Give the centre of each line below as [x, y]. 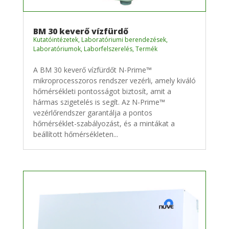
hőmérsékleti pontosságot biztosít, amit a [102, 91]
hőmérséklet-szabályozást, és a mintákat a [104, 123]
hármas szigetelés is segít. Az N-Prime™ [99, 102]
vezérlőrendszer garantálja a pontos [93, 112]
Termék [146, 49]
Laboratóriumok [57, 49]
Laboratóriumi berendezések [123, 39]
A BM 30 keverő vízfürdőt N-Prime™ [92, 70]
